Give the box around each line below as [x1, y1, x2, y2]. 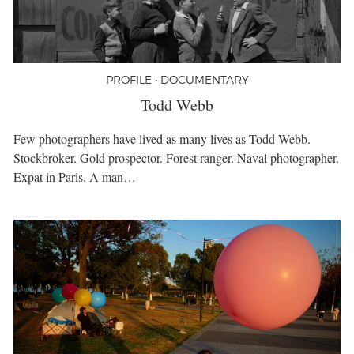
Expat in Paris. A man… [13, 168, 136, 185]
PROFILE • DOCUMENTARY [105, 72, 249, 86]
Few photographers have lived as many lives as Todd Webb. [13, 130, 311, 147]
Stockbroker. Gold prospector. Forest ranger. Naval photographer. [13, 149, 339, 166]
